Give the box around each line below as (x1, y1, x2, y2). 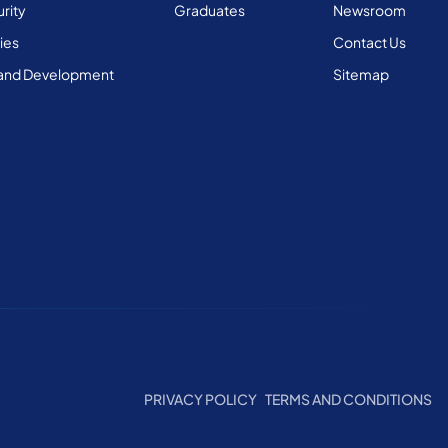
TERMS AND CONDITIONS (265, 390, 432, 409)
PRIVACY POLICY (144, 390, 257, 409)
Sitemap (333, 65, 389, 84)
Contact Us (333, 33, 406, 52)
